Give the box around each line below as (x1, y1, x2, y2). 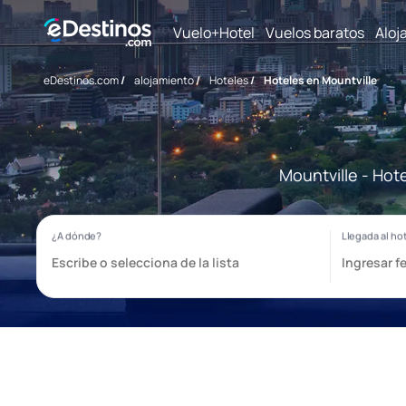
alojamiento (134, 72, 194, 88)
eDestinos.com (43, 72, 119, 88)
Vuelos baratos (266, 22, 364, 43)
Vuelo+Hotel (173, 22, 255, 43)
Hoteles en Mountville (264, 72, 377, 88)
